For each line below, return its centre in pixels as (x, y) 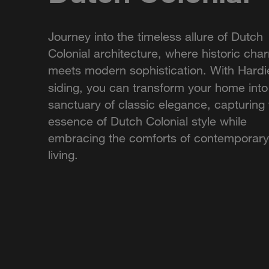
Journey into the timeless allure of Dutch (156, 37)
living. (63, 155)
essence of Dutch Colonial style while (147, 121)
